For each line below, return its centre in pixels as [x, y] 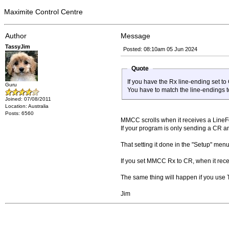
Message [135, 36]
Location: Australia [27, 106]
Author [16, 36]
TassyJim [18, 47]
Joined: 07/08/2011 [28, 99]
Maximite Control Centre [43, 12]
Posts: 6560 [19, 113]
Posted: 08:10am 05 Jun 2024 [160, 49]
